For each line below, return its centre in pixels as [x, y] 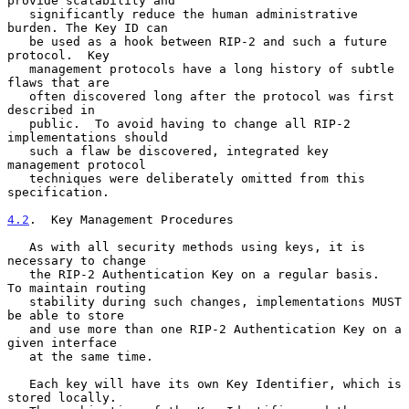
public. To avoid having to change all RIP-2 [18, 123]
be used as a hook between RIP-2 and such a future [18, 41]
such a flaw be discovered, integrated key [18, 151]
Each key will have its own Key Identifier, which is [18, 383]
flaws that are [58, 82]
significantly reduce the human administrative [18, 14]
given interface [62, 342]
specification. [58, 192]
